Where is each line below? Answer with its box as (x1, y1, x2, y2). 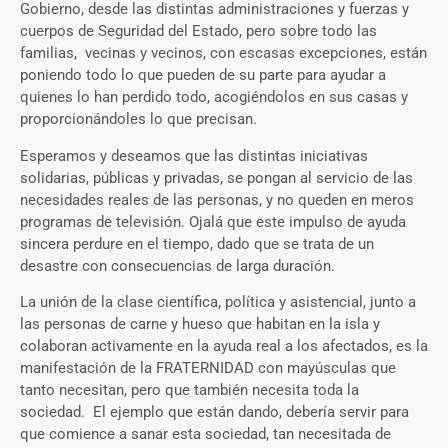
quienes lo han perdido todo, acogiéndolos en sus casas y (20, 88, 408, 107)
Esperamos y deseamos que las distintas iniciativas (20, 146, 368, 165)
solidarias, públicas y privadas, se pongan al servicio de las (20, 168, 413, 187)
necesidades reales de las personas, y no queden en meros (20, 190, 414, 209)
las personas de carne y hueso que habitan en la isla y (20, 314, 380, 333)
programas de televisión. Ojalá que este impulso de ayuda (20, 212, 406, 231)
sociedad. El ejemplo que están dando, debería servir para (20, 402, 409, 421)
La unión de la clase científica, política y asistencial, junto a (20, 292, 416, 311)
